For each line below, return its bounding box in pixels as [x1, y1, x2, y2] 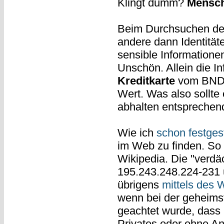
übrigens [117, 178, 162, 191]
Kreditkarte [117, 74, 175, 87]
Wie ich [117, 126, 156, 139]
